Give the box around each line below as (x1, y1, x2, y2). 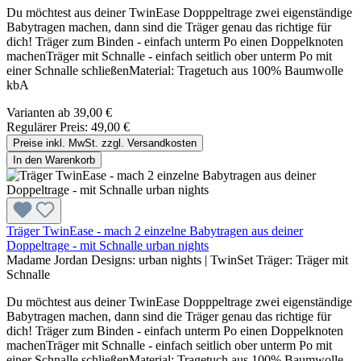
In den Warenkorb (13, 154, 95, 167)
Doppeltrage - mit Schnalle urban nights (6, 239, 209, 253)
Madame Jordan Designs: (6, 253, 139, 268)
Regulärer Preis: (6, 120, 91, 135)
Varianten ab (6, 106, 70, 120)
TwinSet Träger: (207, 253, 296, 268)
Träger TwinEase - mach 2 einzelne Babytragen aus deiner (6, 224, 303, 239)
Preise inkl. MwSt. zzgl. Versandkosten (13, 137, 197, 150)
